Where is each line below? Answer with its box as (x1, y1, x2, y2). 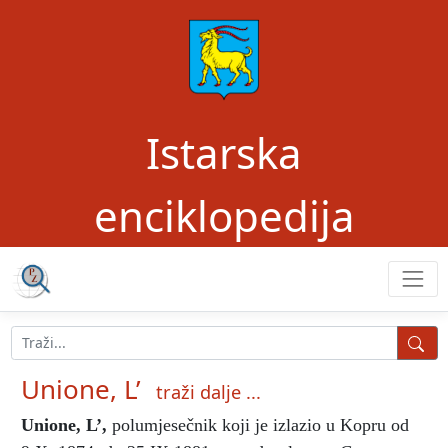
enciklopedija (93, 187, 355, 244)
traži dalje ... (156, 379, 261, 404)
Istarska (146, 124, 302, 181)
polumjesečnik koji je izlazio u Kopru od (107, 414, 409, 435)
